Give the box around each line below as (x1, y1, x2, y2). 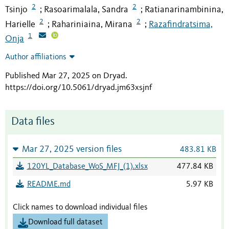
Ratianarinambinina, (145, 5, 223, 14)
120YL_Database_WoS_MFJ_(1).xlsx (27, 163, 148, 171)
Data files (11, 117, 55, 128)
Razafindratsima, (149, 19, 213, 29)
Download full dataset (28, 218, 103, 227)
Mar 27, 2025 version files (21, 145, 122, 154)
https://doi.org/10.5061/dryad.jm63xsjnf (5, 83, 152, 93)
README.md (27, 180, 71, 189)
